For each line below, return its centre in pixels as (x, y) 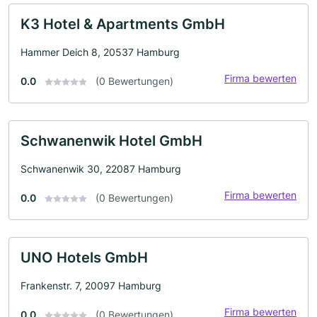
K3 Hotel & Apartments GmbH (123, 24)
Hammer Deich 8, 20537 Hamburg (100, 52)
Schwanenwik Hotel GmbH (111, 140)
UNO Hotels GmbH (84, 257)
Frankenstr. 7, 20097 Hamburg (91, 285)
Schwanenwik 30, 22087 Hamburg (101, 168)
